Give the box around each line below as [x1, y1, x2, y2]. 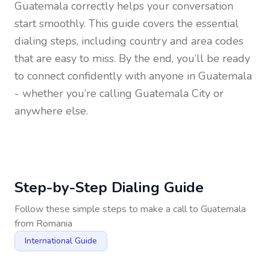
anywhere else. [14, 104, 88, 118]
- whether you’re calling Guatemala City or [14, 86, 224, 101]
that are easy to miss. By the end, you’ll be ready [14, 51, 250, 66]
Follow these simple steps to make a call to [14, 202, 201, 216]
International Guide [25, 235, 97, 246]
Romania [36, 217, 72, 230]
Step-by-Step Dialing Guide [14, 178, 204, 197]
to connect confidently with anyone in [14, 69, 198, 83]
